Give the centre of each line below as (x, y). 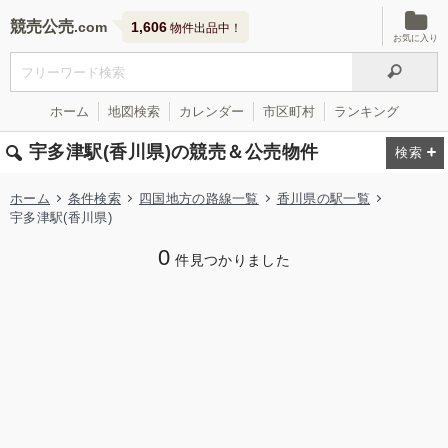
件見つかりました (233, 260)
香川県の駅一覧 (323, 198)
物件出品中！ (204, 28)
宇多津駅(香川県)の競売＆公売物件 (174, 152)
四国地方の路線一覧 (198, 198)
